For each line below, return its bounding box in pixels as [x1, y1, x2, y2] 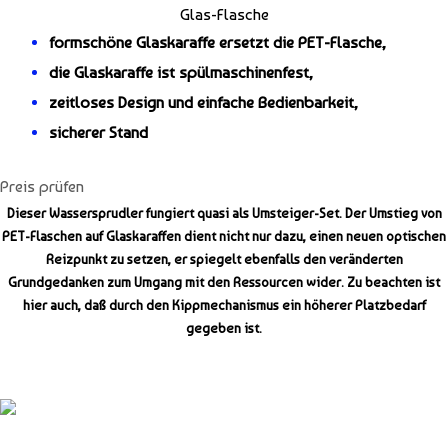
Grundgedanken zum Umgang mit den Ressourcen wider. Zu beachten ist [8, 274, 440, 291]
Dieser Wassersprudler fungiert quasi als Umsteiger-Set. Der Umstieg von [6, 205, 442, 222]
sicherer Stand [49, 122, 149, 142]
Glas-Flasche [179, 4, 269, 24]
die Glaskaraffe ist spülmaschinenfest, [49, 62, 314, 82]
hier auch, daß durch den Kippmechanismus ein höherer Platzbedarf [22, 297, 426, 314]
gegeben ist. [186, 320, 262, 337]
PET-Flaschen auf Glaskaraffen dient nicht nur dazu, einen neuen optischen [2, 228, 446, 245]
